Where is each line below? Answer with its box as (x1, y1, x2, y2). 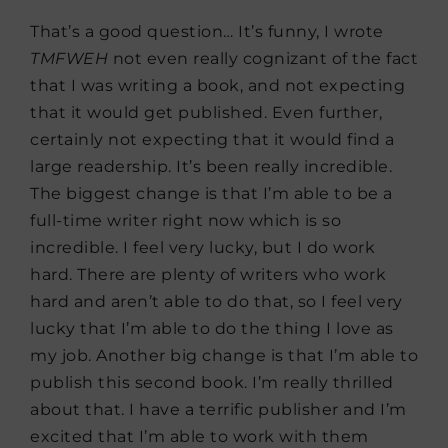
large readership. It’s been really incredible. (30, 157, 392, 177)
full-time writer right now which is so (30, 211, 341, 231)
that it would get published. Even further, (30, 103, 382, 123)
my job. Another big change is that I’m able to (30, 346, 418, 366)
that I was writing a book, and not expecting (30, 76, 405, 96)
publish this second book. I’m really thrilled (30, 373, 394, 393)
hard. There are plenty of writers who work (30, 265, 386, 285)
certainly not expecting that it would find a (30, 130, 394, 150)
